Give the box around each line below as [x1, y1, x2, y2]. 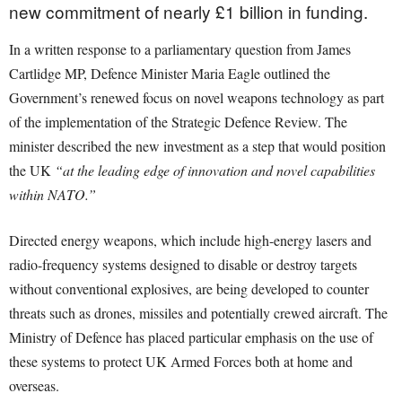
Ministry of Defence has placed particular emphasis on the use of [9, 328, 373, 347]
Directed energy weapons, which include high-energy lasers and [9, 231, 371, 250]
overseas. [9, 376, 59, 396]
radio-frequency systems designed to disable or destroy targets [9, 255, 357, 275]
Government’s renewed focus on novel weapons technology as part [9, 88, 384, 108]
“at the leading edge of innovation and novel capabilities [55, 161, 375, 180]
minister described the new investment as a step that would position [9, 136, 386, 156]
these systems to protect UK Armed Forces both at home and [9, 352, 353, 371]
